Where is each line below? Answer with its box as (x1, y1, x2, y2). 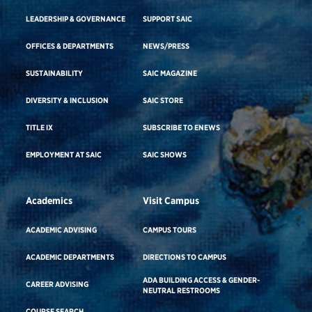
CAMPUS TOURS (143, 224, 197, 235)
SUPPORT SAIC (143, 13, 193, 24)
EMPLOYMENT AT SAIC (26, 149, 102, 159)
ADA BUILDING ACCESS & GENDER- (143, 274, 260, 285)
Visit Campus (143, 194, 200, 206)
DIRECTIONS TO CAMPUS (143, 251, 227, 262)
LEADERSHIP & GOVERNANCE (26, 13, 126, 24)
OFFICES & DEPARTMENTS (26, 40, 114, 51)
